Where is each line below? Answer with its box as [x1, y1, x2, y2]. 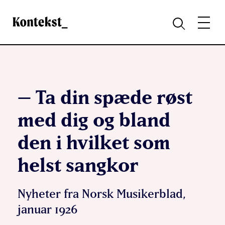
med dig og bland [18, 108, 170, 131]
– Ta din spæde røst [18, 85, 192, 108]
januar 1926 [18, 202, 77, 216]
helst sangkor [18, 153, 138, 176]
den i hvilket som [18, 131, 170, 153]
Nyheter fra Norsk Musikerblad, [18, 187, 186, 200]
